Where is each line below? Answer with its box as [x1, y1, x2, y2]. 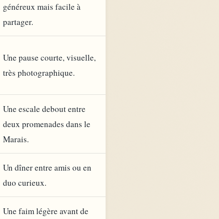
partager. [3, 16, 33, 27]
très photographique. [3, 66, 75, 78]
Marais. [3, 133, 29, 145]
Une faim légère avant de [3, 205, 88, 217]
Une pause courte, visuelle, [3, 51, 96, 63]
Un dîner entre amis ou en [3, 161, 91, 173]
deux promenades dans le [3, 118, 90, 130]
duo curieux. [3, 176, 46, 188]
